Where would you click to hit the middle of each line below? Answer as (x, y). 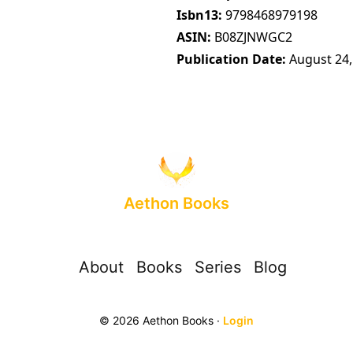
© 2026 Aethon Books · (161, 321)
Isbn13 (197, 15)
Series (218, 268)
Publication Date (229, 59)
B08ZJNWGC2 (253, 37)
